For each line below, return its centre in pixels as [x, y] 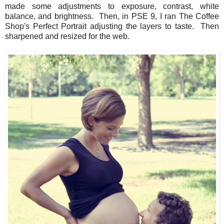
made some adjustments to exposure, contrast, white [112, 6]
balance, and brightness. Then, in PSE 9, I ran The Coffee [112, 16]
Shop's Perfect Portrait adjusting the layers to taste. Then [112, 26]
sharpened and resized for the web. [68, 36]
